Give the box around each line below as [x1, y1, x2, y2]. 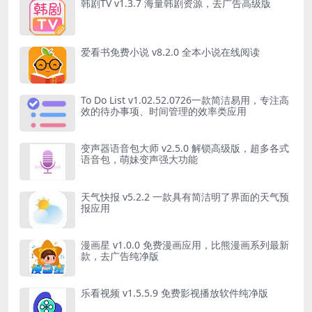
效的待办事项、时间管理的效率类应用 [81, 104, 247, 118]
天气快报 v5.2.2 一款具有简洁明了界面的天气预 [81, 189, 289, 203]
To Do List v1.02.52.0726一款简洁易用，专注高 [81, 93, 289, 107]
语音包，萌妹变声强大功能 [81, 153, 198, 166]
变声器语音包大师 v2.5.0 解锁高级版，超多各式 [81, 141, 289, 155]
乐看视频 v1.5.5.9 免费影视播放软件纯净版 [81, 286, 268, 300]
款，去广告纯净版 [81, 249, 159, 263]
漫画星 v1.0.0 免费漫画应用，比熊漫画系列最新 [81, 238, 289, 252]
